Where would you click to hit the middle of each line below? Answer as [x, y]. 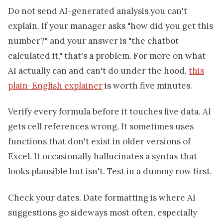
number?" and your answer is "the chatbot [93, 41]
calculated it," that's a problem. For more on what [107, 56]
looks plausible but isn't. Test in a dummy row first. [110, 171]
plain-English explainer [55, 85]
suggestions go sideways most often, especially [103, 212]
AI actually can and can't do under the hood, [98, 70]
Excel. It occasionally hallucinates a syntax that [103, 157]
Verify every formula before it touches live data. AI [110, 112]
